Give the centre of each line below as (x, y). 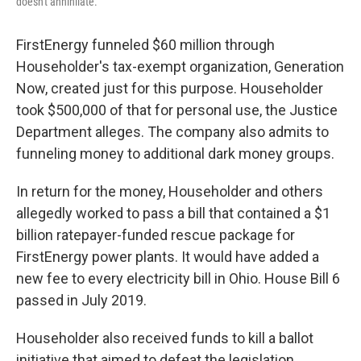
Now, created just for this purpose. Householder (170, 88)
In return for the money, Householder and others (170, 191)
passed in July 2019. (81, 300)
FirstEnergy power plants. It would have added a (168, 257)
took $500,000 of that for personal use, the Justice (177, 110)
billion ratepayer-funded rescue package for (156, 235)
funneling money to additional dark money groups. (175, 154)
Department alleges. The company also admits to (172, 132)
